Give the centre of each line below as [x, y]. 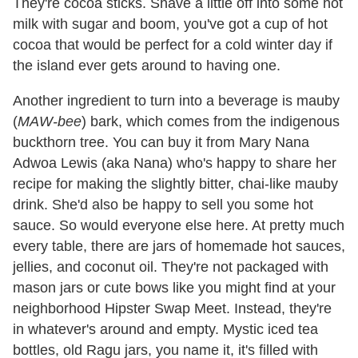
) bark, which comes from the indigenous [211, 122]
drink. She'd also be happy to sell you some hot [163, 205]
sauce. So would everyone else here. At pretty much [179, 226]
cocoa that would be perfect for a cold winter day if [173, 45]
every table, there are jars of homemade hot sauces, [179, 247]
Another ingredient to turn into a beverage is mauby [176, 101]
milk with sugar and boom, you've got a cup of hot [170, 24]
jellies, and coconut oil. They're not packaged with [171, 267]
